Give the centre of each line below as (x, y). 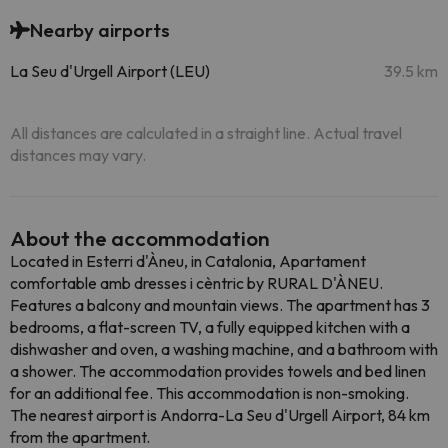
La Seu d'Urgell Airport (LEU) (110, 71)
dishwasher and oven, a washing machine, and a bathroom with (224, 349)
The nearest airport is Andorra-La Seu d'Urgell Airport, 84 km (220, 415)
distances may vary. (78, 155)
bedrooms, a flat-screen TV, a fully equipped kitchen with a (210, 327)
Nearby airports (100, 30)
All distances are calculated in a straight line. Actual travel (206, 133)
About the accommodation (140, 238)
